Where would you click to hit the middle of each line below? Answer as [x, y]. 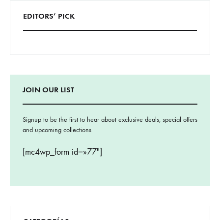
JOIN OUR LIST [48, 90]
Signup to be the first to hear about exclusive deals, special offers [110, 120]
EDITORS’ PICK [49, 16]
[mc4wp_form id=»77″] [62, 152]
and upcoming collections [57, 130]
